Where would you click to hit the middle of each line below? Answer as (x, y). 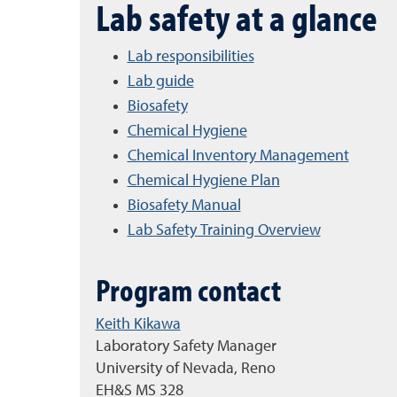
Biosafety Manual (184, 206)
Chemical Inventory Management (238, 156)
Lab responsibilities (191, 57)
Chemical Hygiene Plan (203, 181)
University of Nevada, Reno (185, 369)
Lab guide (160, 82)
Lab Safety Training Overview (224, 230)
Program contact (188, 289)
